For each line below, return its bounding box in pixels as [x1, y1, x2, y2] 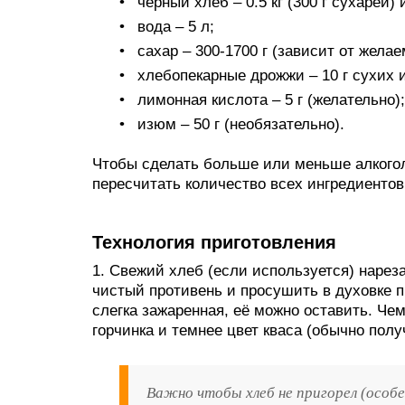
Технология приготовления [92, 232, 336, 252]
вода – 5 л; [137, 18, 214, 35]
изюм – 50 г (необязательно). [137, 116, 344, 133]
